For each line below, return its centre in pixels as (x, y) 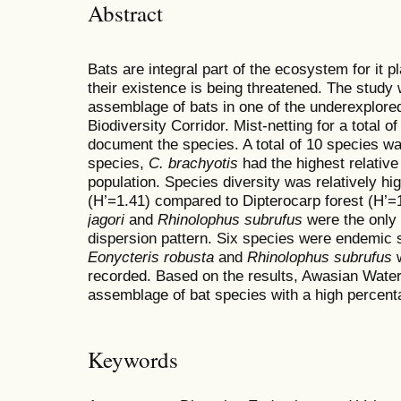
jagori (106, 220)
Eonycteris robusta (151, 257)
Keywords (133, 359)
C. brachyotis (193, 163)
